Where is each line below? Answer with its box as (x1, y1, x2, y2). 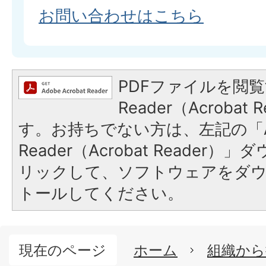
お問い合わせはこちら (39, 6, 204, 26)
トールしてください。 (18, 183, 183, 203)
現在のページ (18, 241, 106, 259)
